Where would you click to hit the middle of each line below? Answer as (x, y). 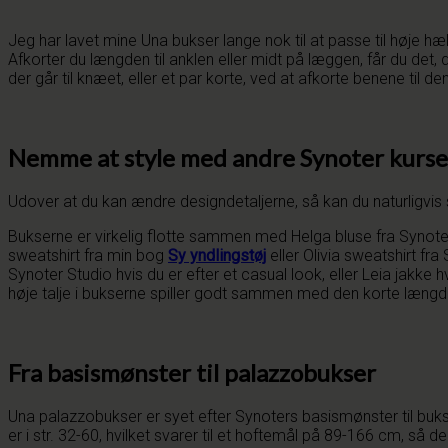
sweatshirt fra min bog (88, 256)
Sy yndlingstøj (217, 256)
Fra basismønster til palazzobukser (192, 373)
